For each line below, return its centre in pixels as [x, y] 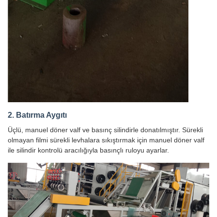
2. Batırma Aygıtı [37, 115]
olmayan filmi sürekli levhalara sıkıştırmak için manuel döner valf [106, 140]
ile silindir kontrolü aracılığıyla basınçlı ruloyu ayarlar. [88, 150]
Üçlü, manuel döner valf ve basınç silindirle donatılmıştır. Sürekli [105, 130]
